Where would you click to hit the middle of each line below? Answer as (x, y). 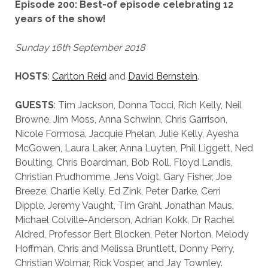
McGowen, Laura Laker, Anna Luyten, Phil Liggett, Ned (134, 148)
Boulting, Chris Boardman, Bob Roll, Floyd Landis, (124, 162)
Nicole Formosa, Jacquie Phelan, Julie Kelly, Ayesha (127, 134)
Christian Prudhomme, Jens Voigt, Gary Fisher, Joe (123, 177)
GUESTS (34, 105)
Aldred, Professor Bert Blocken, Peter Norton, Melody (132, 234)
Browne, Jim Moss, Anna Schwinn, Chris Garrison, (121, 119)
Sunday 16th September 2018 (80, 48)
